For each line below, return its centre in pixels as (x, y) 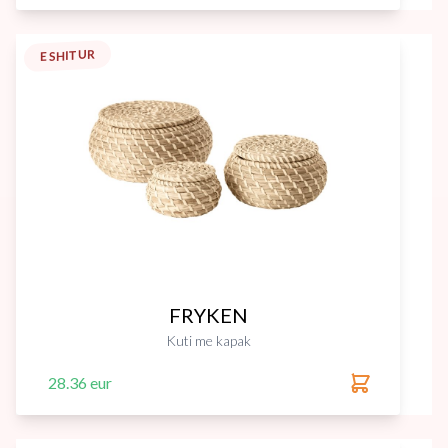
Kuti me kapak (208, 340)
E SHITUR (67, 55)
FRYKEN (208, 315)
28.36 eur (80, 382)
